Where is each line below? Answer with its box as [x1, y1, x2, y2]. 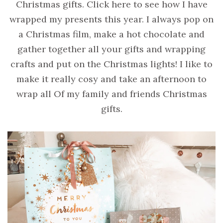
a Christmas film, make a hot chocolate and [18, 28, 205, 40]
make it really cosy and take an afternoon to [16, 73, 207, 85]
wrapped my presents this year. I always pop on [9, 13, 214, 25]
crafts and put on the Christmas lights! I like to [10, 58, 213, 70]
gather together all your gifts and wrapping [17, 43, 206, 55]
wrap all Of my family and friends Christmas [16, 88, 207, 100]
